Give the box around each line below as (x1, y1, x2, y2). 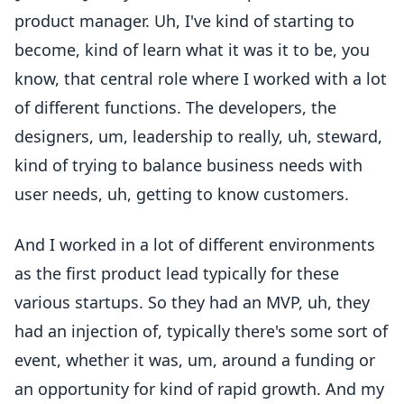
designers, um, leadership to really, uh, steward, (14, 125, 382, 147)
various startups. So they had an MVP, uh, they (14, 291, 370, 313)
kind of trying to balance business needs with (14, 154, 363, 176)
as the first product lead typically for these (14, 262, 339, 284)
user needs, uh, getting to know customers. (14, 183, 349, 205)
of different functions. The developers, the (14, 96, 336, 118)
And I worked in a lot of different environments (14, 234, 375, 255)
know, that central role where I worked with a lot (14, 68, 387, 89)
